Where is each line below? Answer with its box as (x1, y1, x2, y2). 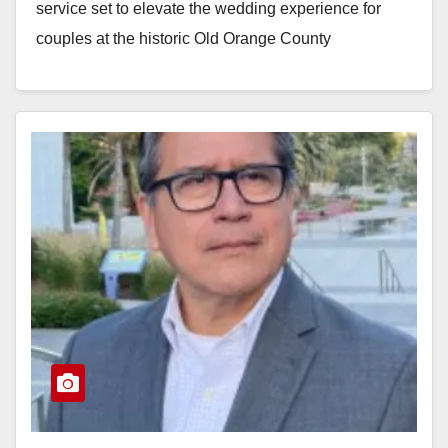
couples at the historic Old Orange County (36, 29, 331, 47)
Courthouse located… (36, 59, 191, 77)
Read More (46, 105, 125, 123)
